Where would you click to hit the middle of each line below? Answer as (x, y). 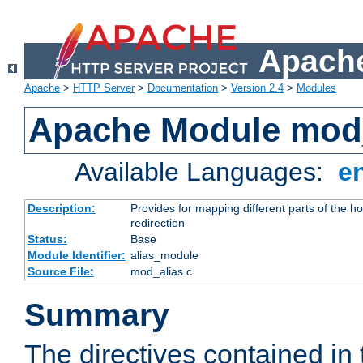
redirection (157, 223)
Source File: (60, 272)
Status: (47, 239)
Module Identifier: (76, 256)
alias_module (164, 256)
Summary (97, 315)
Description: (61, 209)
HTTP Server (104, 88)
